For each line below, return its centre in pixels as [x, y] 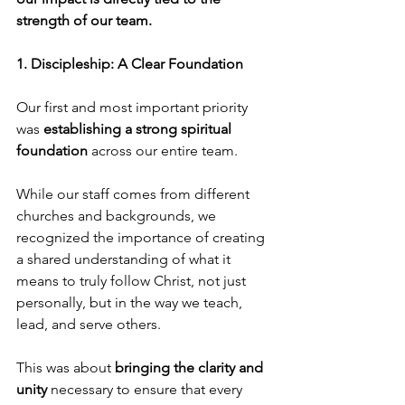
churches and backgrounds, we [118, 216]
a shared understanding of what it [125, 259]
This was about [66, 368]
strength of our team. [84, 21]
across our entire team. [163, 151]
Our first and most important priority [134, 108]
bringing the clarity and [191, 368]
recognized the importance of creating [142, 238]
